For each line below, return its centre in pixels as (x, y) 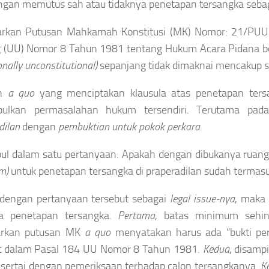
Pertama (137, 215)
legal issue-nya (202, 198)
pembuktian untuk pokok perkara (129, 126)
